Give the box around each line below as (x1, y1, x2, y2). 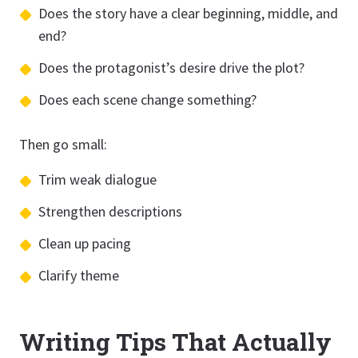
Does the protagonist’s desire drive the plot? (38, 58, 304, 77)
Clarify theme (38, 266, 119, 284)
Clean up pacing (38, 234, 131, 253)
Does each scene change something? (38, 90, 257, 109)
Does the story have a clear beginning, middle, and (38, 4, 338, 22)
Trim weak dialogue (38, 170, 157, 189)
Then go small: (19, 135, 107, 153)
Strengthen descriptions (38, 202, 182, 221)
